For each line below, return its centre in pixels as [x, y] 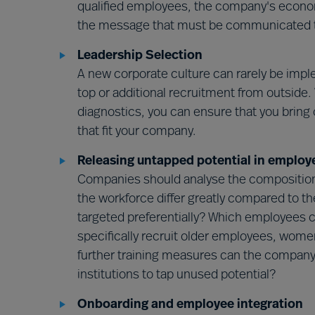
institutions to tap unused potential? [176, 275]
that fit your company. [137, 132]
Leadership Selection [140, 56]
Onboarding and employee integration [190, 305]
